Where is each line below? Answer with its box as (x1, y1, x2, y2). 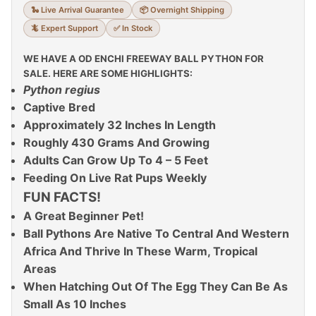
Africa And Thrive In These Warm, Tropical (23, 244, 257, 258)
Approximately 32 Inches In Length (23, 118, 216, 132)
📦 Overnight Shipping (140, 5, 224, 15)
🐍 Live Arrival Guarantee (31, 5, 124, 15)
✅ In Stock (114, 23, 152, 33)
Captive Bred (23, 100, 98, 114)
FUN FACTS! (23, 189, 101, 205)
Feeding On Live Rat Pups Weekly (23, 171, 207, 185)
